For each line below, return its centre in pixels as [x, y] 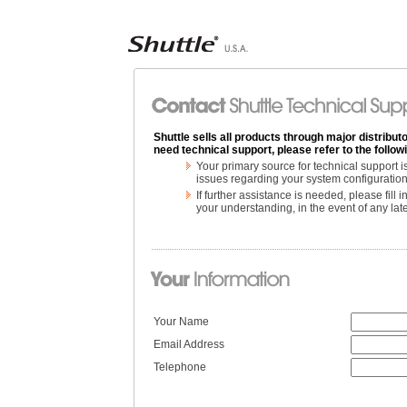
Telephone [180, 367]
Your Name [181, 322]
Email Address [189, 344]
